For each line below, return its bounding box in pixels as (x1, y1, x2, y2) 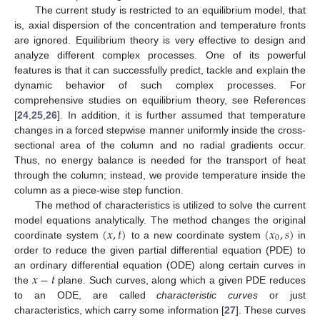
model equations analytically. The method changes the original (14, 214, 306, 226)
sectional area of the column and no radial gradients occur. (14, 139, 306, 151)
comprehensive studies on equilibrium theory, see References (14, 94, 306, 106)
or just (258, 289, 306, 301)
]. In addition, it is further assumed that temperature (57, 109, 306, 121)
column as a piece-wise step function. (14, 184, 184, 196)
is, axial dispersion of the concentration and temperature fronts (14, 19, 306, 31)
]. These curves (235, 304, 306, 316)
